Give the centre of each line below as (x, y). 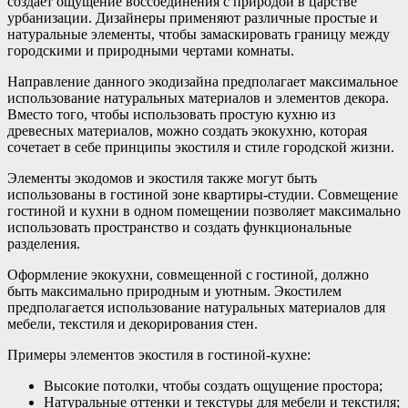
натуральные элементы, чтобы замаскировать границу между (199, 35)
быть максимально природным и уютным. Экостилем (174, 291)
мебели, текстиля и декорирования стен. (133, 324)
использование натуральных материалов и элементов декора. (198, 98)
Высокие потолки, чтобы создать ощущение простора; (213, 386)
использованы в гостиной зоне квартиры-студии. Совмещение (203, 195)
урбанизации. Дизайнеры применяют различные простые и (193, 18)
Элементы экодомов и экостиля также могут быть (162, 178)
